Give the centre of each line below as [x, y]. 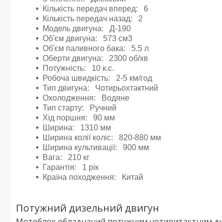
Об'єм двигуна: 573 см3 [87, 38]
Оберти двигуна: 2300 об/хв [95, 58]
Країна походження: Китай [93, 177]
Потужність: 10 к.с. [78, 68]
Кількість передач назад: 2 [93, 19]
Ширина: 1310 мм [77, 128]
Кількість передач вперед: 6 [95, 9]
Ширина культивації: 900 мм [96, 147]
